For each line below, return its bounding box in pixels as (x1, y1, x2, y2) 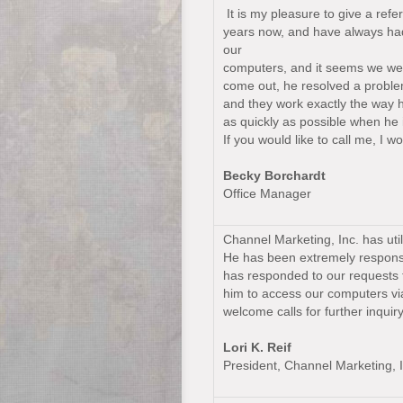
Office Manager (223, 186, 311, 201)
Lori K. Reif (223, 340, 291, 354)
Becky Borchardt (223, 168, 326, 183)
